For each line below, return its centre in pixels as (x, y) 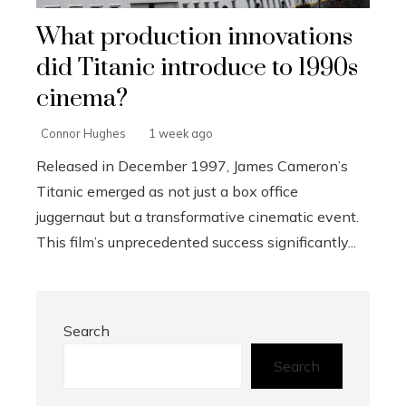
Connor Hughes (83, 133)
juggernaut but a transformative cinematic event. (198, 216)
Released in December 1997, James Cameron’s (192, 165)
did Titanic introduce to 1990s (197, 68)
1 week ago (181, 133)
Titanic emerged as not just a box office (167, 191)
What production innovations (194, 37)
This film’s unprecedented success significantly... (196, 242)
